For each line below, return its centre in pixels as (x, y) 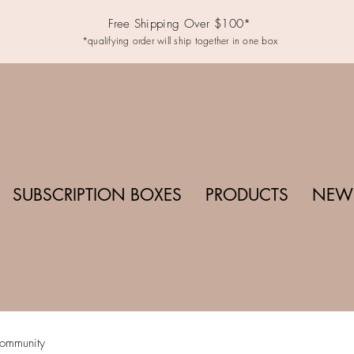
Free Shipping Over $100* (180, 24)
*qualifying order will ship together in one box (180, 41)
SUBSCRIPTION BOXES (97, 195)
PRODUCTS (247, 195)
